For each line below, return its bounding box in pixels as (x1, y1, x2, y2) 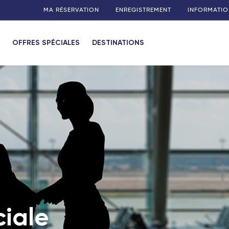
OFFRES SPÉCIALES (12, 38, 80, 47)
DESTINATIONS (92, 38, 144, 47)
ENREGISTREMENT (116, 7, 171, 13)
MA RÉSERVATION (43, 7, 99, 13)
